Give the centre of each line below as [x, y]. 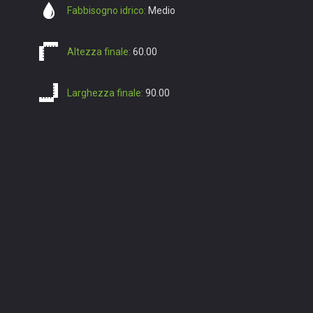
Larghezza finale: [105, 93]
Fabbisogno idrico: [107, 10]
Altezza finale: [99, 52]
